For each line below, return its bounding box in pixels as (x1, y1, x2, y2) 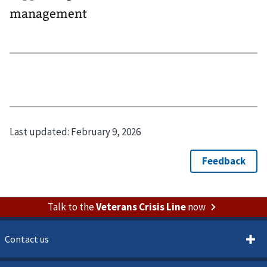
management (10, 7, 87, 21)
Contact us (5, 232, 49, 245)
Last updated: (10, 125, 71, 139)
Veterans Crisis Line (95, 200, 186, 213)
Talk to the (47, 200, 96, 213)
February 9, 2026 (71, 125, 141, 139)
